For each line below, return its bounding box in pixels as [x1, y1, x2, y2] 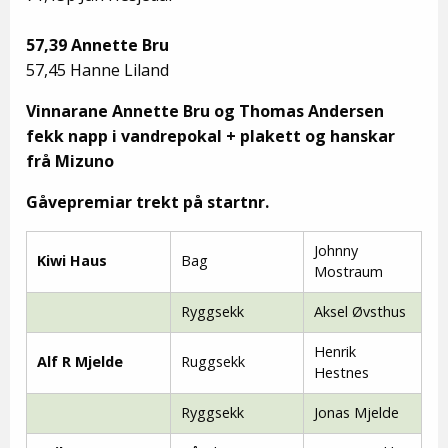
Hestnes [314, 362, 369, 382]
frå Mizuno [26, 149, 114, 172]
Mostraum [314, 261, 383, 281]
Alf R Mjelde [37, 351, 123, 371]
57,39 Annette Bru [26, 33, 169, 56]
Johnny [314, 240, 358, 260]
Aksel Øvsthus [314, 301, 406, 321]
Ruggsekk [181, 351, 245, 371]
